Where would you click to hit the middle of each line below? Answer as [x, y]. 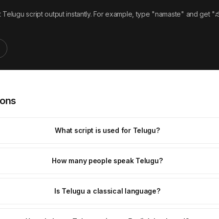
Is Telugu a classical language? [107, 191]
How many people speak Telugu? [107, 161]
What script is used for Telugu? [107, 130]
